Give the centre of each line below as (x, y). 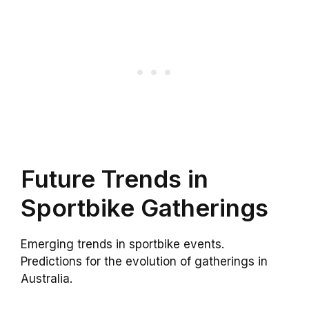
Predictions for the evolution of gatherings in (144, 262)
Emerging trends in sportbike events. (122, 245)
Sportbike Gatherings (144, 208)
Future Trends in (114, 179)
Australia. (47, 279)
